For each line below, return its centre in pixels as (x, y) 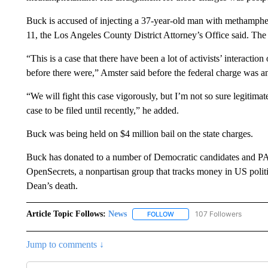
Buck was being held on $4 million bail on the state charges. (139, 134)
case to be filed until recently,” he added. (102, 110)
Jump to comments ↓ (65, 245)
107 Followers (218, 214)
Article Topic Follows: (66, 214)
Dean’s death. (52, 186)
